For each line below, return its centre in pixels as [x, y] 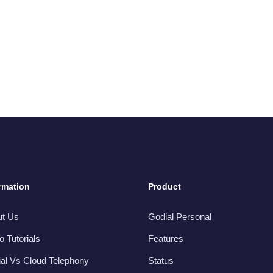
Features [165, 238]
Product [164, 186]
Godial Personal [179, 216]
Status [161, 260]
